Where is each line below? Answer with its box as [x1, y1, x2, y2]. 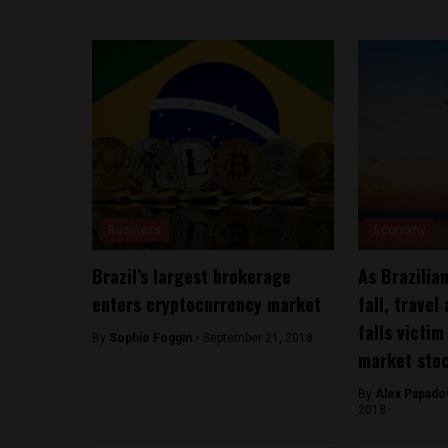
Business [108, 223, 161, 238]
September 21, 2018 [203, 331, 313, 346]
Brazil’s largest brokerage [92, 263, 291, 290]
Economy [373, 223, 426, 238]
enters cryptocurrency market [92, 291, 321, 318]
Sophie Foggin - [109, 331, 203, 346]
